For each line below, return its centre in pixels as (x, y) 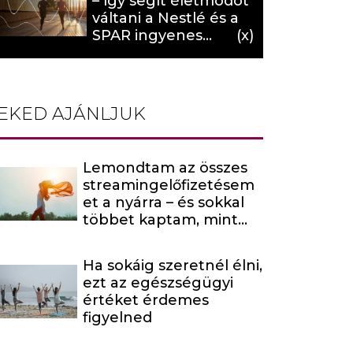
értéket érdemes (146, 300)
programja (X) (142, 53)
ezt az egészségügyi (158, 283)
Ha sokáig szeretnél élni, (173, 266)
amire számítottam (153, 237)
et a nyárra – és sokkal (163, 203)
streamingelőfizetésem (169, 185)
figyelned (117, 318)
